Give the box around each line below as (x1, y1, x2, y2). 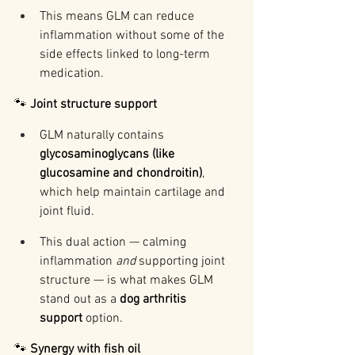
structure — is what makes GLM (40, 273, 216, 289)
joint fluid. (40, 204, 94, 220)
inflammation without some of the (40, 28, 227, 44)
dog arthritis (120, 292, 189, 308)
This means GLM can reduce (40, 9, 197, 25)
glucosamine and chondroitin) (40, 166, 202, 182)
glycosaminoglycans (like (40, 147, 177, 163)
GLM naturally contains (40, 128, 167, 144)
